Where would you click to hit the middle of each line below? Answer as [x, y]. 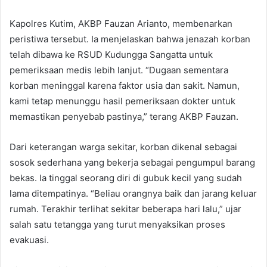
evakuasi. [29, 240]
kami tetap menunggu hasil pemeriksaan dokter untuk [122, 101]
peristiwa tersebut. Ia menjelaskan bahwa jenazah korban [130, 39]
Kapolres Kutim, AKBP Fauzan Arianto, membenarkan [121, 24]
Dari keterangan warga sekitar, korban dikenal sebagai [123, 147]
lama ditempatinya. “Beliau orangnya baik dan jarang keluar [133, 194]
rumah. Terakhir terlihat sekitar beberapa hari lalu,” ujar [125, 209]
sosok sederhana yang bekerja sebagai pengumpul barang [132, 163]
